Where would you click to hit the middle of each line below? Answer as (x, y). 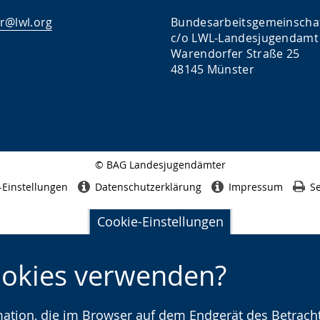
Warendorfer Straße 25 (235, 53)
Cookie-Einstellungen (160, 221)
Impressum (255, 187)
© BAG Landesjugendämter (160, 164)
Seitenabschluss (191, 176)
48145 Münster (212, 69)
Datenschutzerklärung (148, 187)
